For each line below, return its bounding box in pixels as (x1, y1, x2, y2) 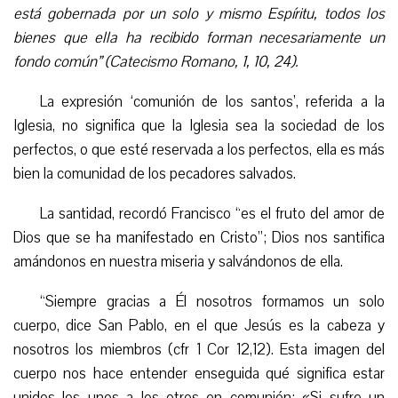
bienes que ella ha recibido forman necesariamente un (13, 28, 385, 49)
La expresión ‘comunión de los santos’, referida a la (40, 92, 385, 113)
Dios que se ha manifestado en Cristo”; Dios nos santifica (13, 227, 385, 249)
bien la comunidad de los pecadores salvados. (13, 163, 296, 185)
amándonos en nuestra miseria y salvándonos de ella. (13, 251, 343, 273)
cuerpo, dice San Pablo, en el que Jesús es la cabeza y (13, 315, 385, 337)
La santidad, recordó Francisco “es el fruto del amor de (40, 203, 385, 225)
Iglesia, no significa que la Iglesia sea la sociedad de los (13, 115, 385, 137)
